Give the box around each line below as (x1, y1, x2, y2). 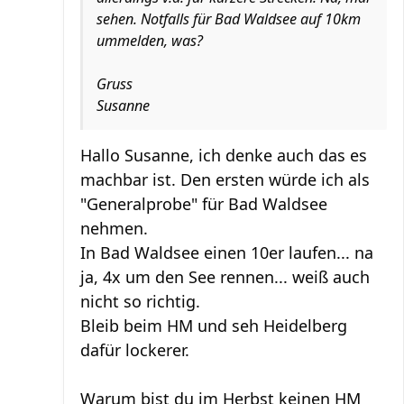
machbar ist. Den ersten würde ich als (80, 168, 370, 190)
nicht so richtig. (80, 289, 200, 312)
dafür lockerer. (80, 338, 189, 361)
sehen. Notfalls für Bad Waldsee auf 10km (96, 8, 361, 29)
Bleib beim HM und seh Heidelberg (80, 314, 347, 336)
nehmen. (80, 216, 148, 239)
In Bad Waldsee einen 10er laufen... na (80, 241, 373, 263)
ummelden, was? (96, 30, 203, 50)
